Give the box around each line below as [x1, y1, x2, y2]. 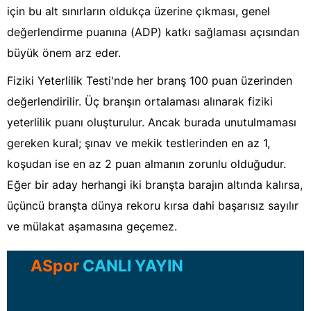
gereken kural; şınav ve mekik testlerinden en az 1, [7, 136, 270, 151]
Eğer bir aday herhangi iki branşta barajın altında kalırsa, [7, 178, 303, 192]
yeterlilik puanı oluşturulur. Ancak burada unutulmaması [7, 115, 296, 130]
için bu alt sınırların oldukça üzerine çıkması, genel [7, 4, 270, 19]
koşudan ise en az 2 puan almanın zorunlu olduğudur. [7, 157, 286, 171]
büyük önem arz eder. [7, 46, 121, 60]
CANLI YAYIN [79, 256, 183, 276]
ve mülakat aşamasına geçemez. [7, 219, 177, 234]
